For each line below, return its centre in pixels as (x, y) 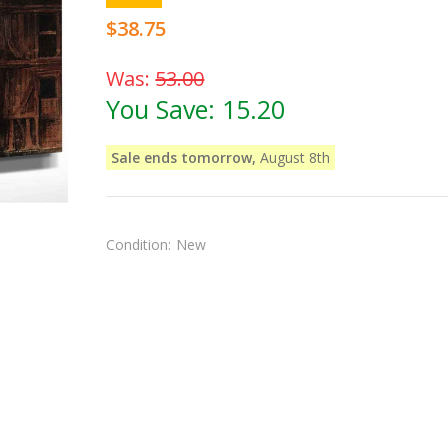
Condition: (139, 244)
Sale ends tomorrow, (184, 157)
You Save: (164, 108)
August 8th (293, 157)
